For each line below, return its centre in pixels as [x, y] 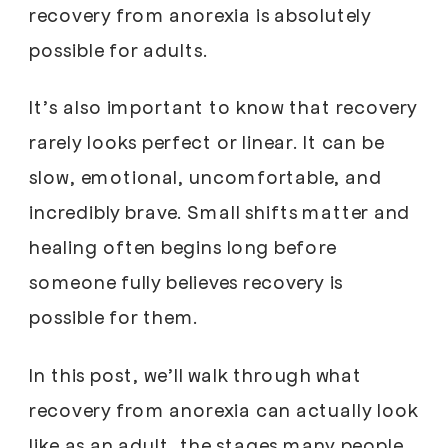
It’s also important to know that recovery [223, 106]
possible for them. [114, 316]
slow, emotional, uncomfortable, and [205, 176]
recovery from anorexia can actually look [224, 409]
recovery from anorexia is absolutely [200, 14]
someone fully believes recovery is [186, 281]
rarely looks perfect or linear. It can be [206, 141]
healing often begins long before [183, 246]
